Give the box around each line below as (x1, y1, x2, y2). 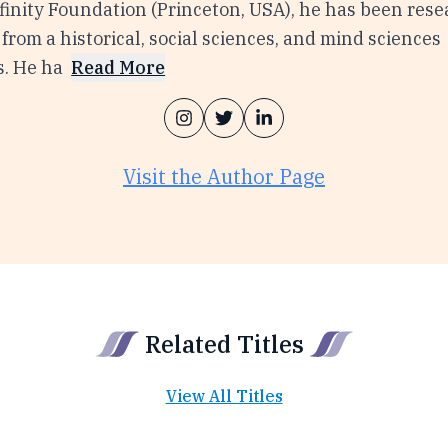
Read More (71, 56, 166, 79)
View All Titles (165, 386, 283, 406)
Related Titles (144, 328, 304, 360)
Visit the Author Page (122, 163, 325, 190)
